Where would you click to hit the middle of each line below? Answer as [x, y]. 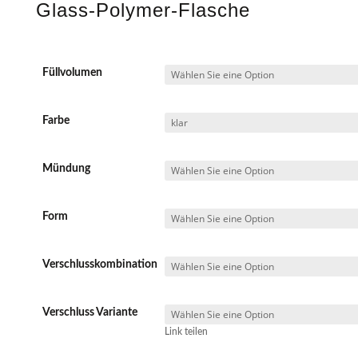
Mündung [66, 168]
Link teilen [186, 332]
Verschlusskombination [100, 264]
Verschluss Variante [90, 312]
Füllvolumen [72, 72]
